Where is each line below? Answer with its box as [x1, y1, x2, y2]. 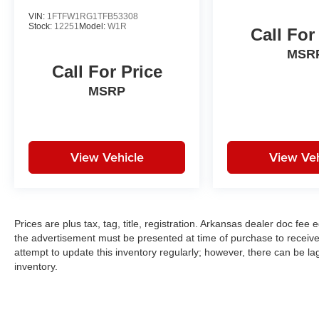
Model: [79, 21, 108, 31]
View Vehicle [70, 147, 144, 166]
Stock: [28, 21, 54, 31]
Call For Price [51, 61, 162, 81]
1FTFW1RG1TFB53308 [47, 11, 138, 21]
